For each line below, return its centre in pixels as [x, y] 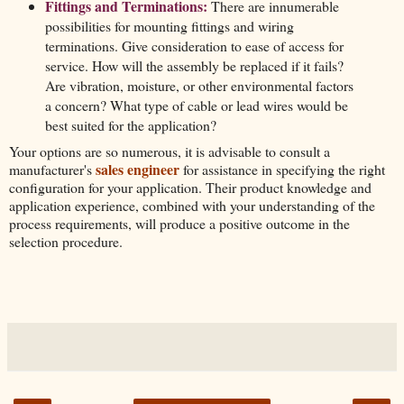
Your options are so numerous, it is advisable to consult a [170, 151]
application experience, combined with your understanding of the [192, 205]
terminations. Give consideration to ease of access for [194, 46]
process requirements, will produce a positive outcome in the [179, 223]
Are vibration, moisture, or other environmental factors [199, 86]
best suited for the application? [130, 125]
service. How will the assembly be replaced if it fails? [194, 66]
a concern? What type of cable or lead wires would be [196, 106]
